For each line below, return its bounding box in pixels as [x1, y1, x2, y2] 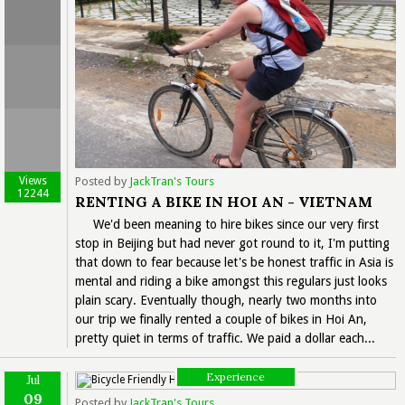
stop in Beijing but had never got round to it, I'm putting [75, 235, 390, 250]
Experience [206, 369, 265, 383]
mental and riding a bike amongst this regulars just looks [75, 273, 387, 288]
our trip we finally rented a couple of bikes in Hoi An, [75, 311, 367, 326]
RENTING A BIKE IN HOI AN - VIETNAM [75, 192, 372, 211]
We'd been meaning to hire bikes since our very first [93, 216, 379, 231]
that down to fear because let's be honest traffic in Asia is [75, 254, 393, 269]
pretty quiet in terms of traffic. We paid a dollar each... [75, 330, 375, 345]
